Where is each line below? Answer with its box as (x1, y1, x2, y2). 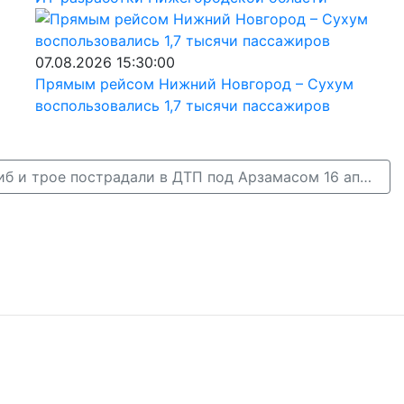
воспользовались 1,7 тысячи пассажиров (34, 96, 330, 115)
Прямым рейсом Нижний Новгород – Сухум (34, 74, 353, 93)
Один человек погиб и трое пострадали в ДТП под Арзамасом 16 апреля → (359, 167, 372, 186)
